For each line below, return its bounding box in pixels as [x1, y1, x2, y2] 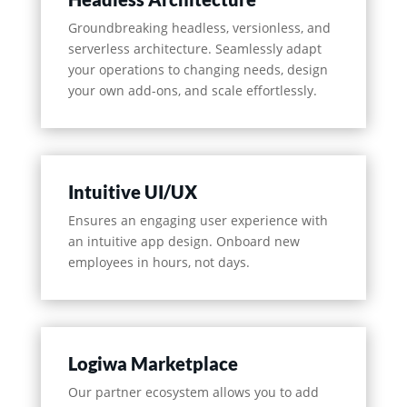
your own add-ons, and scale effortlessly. [67, 82, 317, 100]
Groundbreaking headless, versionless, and [67, 19, 331, 37]
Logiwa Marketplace [67, 352, 238, 375]
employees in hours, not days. [67, 253, 250, 272]
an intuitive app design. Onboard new [67, 233, 300, 251]
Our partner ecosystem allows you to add [67, 383, 319, 402]
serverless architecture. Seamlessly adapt [67, 40, 322, 58]
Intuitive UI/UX [67, 181, 197, 203]
